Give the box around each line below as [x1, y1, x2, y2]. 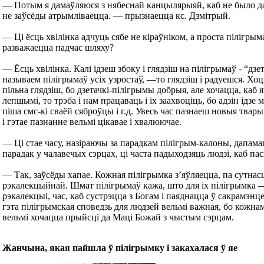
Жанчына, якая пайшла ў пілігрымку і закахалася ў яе [2, 243, 237, 253]
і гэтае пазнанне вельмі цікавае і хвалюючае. [2, 117, 181, 127]
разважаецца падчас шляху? [2, 42, 114, 52]
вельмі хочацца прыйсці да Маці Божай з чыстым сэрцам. [2, 212, 234, 222]
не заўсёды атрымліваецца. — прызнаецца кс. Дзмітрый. [2, 11, 230, 21]
